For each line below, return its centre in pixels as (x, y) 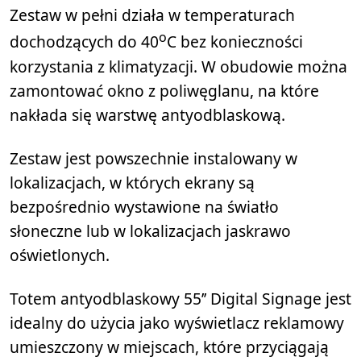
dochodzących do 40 (84, 42)
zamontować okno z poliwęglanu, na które (164, 90)
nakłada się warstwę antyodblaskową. (147, 114)
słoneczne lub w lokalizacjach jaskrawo (150, 230)
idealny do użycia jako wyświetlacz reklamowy (177, 322)
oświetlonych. (60, 255)
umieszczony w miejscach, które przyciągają (169, 346)
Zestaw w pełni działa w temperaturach (152, 15)
